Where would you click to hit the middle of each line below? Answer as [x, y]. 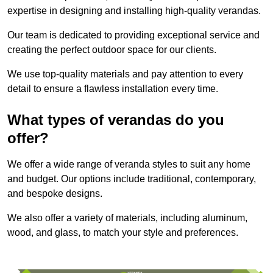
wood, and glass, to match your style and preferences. [123, 232]
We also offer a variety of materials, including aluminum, [127, 218]
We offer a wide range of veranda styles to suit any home [129, 164]
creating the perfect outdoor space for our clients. [112, 49]
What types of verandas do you [116, 119]
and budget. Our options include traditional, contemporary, [132, 179]
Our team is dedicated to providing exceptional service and [133, 35]
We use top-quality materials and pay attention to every [125, 74]
